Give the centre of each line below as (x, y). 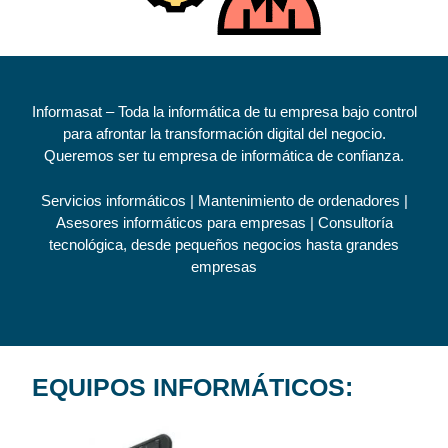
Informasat (68, 112)
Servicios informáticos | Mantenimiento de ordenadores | (224, 200)
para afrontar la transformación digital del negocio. (224, 134)
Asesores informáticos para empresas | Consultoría (224, 222)
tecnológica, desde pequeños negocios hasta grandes (224, 244)
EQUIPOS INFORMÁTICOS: (193, 386)
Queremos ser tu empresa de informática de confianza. (224, 156)
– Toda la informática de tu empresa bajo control (261, 112)
